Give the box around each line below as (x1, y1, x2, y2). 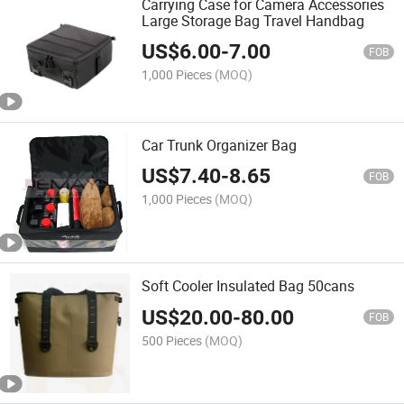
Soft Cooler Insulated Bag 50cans (142, 276, 355, 297)
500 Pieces (142, 331, 203, 349)
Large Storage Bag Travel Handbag (142, 10, 365, 31)
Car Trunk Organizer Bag (142, 134, 298, 155)
